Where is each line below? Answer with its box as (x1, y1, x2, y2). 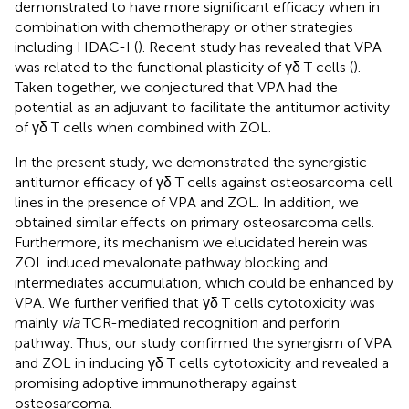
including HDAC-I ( (15, 37, 138, 56)
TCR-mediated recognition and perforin (79, 313, 340, 331)
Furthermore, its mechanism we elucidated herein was (15, 233, 368, 251)
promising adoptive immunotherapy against (15, 373, 297, 392)
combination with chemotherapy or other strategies (15, 17, 353, 36)
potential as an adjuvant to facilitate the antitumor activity (15, 98, 390, 116)
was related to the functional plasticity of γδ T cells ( (15, 58, 353, 76)
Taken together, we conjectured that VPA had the (15, 78, 338, 96)
